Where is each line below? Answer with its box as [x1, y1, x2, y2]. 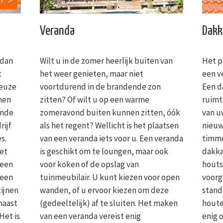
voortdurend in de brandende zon [39, 81, 161, 92]
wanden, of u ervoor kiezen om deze [39, 184, 169, 196]
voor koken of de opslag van [39, 158, 139, 170]
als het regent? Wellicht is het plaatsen [39, 119, 179, 131]
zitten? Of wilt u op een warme [39, 94, 149, 105]
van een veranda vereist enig [39, 210, 141, 222]
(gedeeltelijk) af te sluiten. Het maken [39, 197, 178, 209]
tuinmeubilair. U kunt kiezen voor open [39, 171, 180, 183]
